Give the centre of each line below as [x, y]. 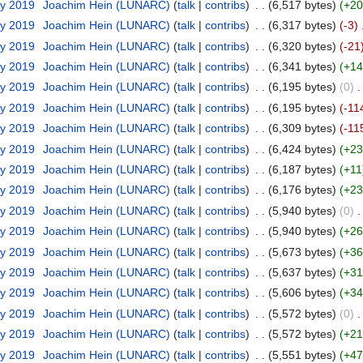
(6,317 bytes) [302, 26]
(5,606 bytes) [302, 293]
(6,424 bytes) [302, 149]
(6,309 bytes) [302, 128]
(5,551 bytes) [302, 354]
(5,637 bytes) [302, 272]
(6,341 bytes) [302, 67]
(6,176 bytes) [302, 190]
